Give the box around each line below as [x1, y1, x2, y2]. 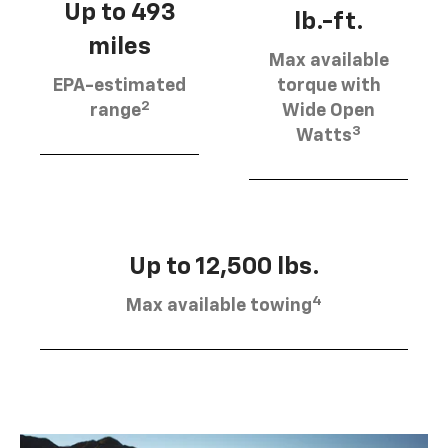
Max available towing [126, 297, 312, 316]
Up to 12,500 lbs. [128, 255, 320, 280]
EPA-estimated [53, 77, 186, 96]
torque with [276, 77, 381, 96]
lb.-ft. [293, 10, 364, 35]
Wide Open [282, 102, 375, 121]
